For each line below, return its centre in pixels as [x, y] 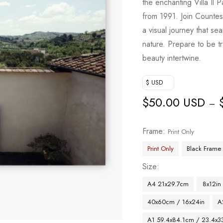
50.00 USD [177, 102]
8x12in [212, 184]
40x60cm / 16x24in [176, 202]
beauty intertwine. [172, 58]
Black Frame [204, 149]
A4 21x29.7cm [168, 184]
